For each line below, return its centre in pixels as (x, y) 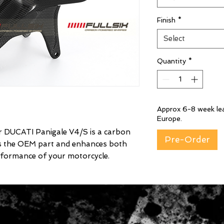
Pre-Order (187, 140)
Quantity (171, 61)
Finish (166, 20)
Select (174, 39)
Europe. (169, 119)
